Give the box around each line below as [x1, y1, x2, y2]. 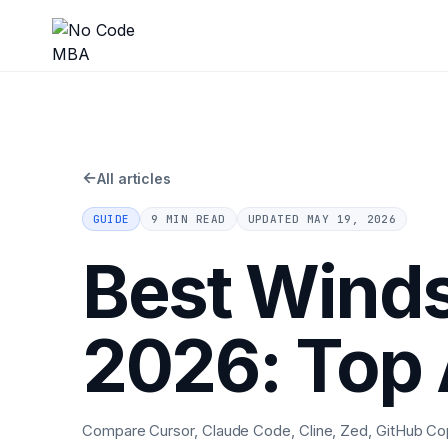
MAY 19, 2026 [307, 211, 397, 226]
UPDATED [247, 211, 308, 226]
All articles [96, 169, 172, 187]
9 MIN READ [151, 211, 226, 226]
